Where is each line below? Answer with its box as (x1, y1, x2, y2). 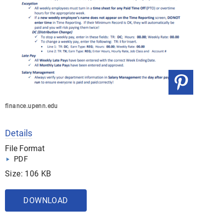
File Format (5, 144, 45, 153)
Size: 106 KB (5, 169, 52, 178)
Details (5, 128, 32, 138)
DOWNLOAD (23, 196, 68, 205)
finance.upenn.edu (5, 103, 58, 110)
